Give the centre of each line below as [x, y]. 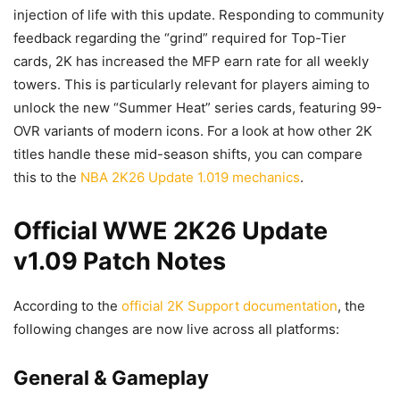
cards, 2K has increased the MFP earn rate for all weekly [191, 61]
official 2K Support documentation [229, 306]
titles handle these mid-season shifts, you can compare [188, 154]
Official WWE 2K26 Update [171, 231]
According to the [67, 306]
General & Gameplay [111, 378]
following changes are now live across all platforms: [176, 329]
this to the [47, 177]
